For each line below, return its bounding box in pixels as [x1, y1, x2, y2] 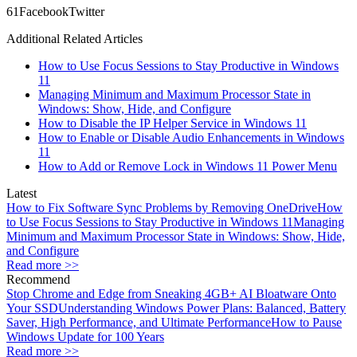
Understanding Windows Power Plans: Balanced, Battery [58, 301, 346, 316]
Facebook [19, 5, 69, 19]
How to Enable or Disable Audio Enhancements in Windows [38, 131, 344, 145]
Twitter [69, 5, 104, 19]
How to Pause [271, 316, 342, 330]
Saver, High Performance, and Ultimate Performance [6, 316, 271, 330]
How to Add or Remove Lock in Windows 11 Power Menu [38, 159, 337, 174]
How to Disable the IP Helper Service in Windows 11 [38, 116, 307, 131]
